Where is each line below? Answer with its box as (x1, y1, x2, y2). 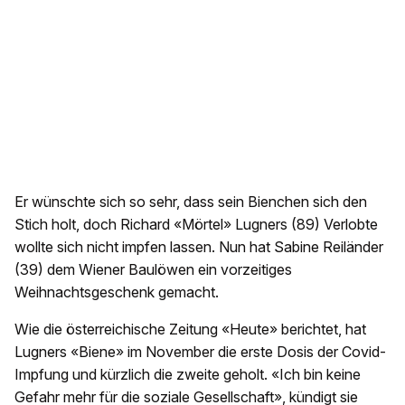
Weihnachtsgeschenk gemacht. (14, 283, 219, 302)
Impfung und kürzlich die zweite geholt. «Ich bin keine (14, 365, 361, 384)
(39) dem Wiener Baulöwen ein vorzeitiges (14, 260, 292, 279)
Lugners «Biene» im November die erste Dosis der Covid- (14, 343, 386, 362)
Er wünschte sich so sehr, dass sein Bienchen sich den (14, 193, 367, 212)
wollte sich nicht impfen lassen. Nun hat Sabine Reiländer (14, 238, 383, 257)
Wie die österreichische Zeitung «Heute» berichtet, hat (14, 320, 366, 339)
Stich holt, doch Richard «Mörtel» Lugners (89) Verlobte (14, 215, 378, 234)
